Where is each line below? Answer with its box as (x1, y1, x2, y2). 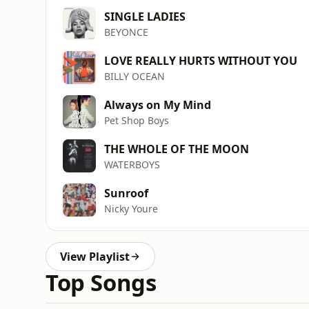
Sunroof (104, 185, 148, 201)
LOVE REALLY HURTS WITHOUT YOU (104, 52, 297, 68)
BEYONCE (104, 25, 148, 39)
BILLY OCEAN (104, 69, 165, 83)
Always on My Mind (104, 97, 211, 112)
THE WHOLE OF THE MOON (104, 141, 249, 157)
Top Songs (46, 267, 157, 298)
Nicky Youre (104, 201, 158, 215)
